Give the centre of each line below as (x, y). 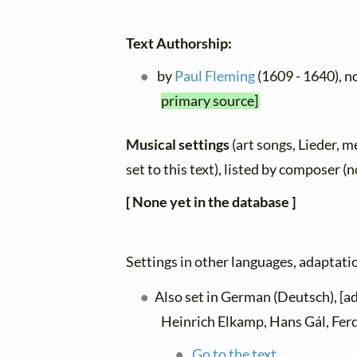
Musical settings (179, 144)
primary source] (210, 100)
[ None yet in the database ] (211, 202)
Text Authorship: (179, 43)
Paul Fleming (215, 76)
